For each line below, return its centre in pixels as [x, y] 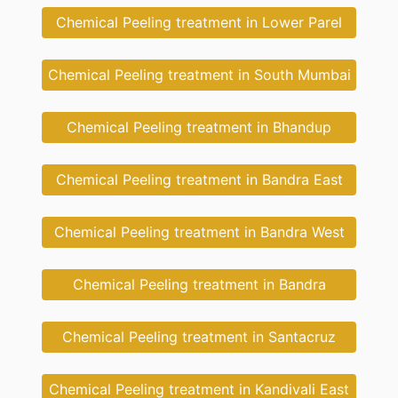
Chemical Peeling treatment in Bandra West [199, 232]
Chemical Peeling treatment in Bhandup [199, 127]
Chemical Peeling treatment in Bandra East [199, 180]
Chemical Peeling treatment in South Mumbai [199, 75]
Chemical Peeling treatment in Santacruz [199, 337]
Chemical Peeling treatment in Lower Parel [199, 23]
